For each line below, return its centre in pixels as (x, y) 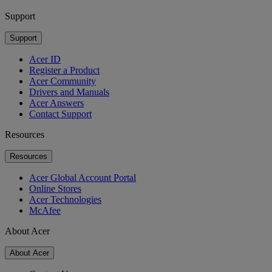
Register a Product (64, 70)
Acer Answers (56, 103)
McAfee (45, 210)
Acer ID (45, 59)
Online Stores (55, 188)
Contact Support (60, 114)
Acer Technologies (65, 199)
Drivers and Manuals (69, 92)
